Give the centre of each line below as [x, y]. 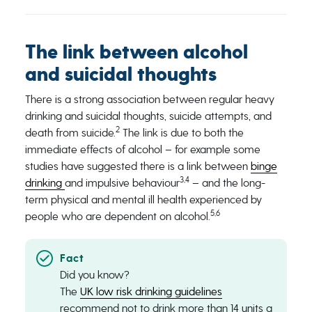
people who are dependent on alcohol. [117, 216]
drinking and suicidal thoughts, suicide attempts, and [148, 116]
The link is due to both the [181, 133]
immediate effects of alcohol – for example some [142, 149]
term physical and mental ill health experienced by [143, 200]
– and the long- [227, 183]
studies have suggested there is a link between [138, 166]
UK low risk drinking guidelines [151, 291]
